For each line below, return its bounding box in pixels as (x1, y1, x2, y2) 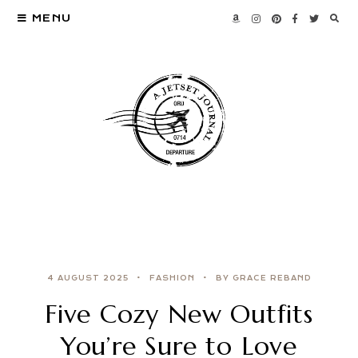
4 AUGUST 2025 (46, 274, 129, 283)
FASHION (149, 274, 195, 283)
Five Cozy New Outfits (45, 298, 313, 331)
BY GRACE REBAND (215, 274, 312, 283)
